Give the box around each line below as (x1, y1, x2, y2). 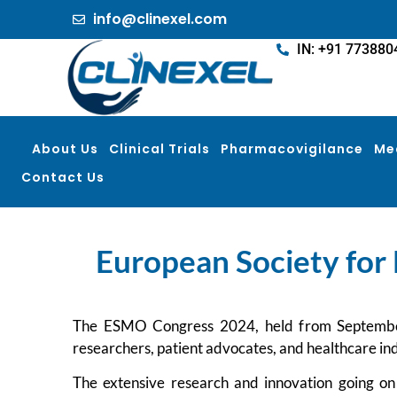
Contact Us (21, 167, 105, 186)
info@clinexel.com (92, 9, 227, 29)
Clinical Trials (109, 139, 210, 158)
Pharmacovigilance (221, 139, 363, 158)
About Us (32, 139, 98, 158)
